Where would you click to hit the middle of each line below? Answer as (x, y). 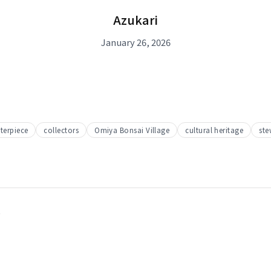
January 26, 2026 (135, 42)
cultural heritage (214, 130)
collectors (61, 130)
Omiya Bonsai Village (132, 130)
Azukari (135, 20)
